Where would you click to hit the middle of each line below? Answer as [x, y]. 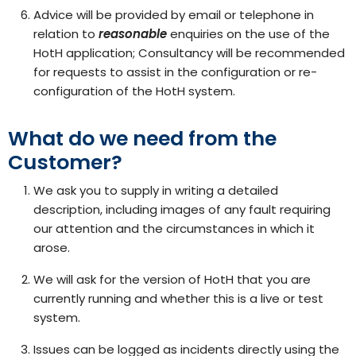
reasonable [133, 34]
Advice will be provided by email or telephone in [174, 15]
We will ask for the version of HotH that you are [172, 279]
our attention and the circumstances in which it [174, 228]
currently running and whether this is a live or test [178, 298]
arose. [52, 248]
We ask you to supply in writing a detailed [156, 190]
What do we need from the [142, 139]
